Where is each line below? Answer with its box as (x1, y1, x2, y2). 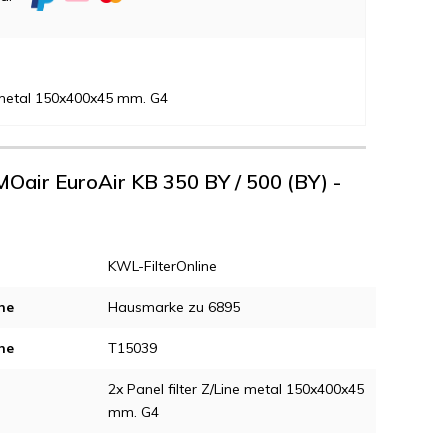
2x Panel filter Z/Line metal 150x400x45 (108, 380, 364, 399)
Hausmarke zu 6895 (108, 298, 240, 317)
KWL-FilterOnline (108, 257, 217, 276)
